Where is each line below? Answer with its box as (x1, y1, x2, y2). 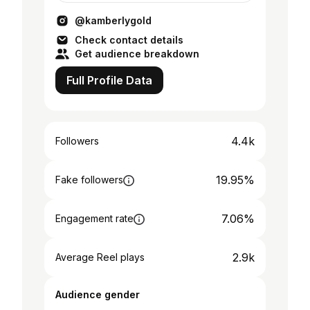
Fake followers (55, 174, 123, 185)
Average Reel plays (55, 251, 145, 263)
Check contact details (75, 34, 183, 46)
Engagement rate (55, 212, 134, 224)
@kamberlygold (75, 15, 152, 26)
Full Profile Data (66, 73, 152, 87)
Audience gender (55, 289, 140, 300)
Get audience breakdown (75, 48, 199, 60)
